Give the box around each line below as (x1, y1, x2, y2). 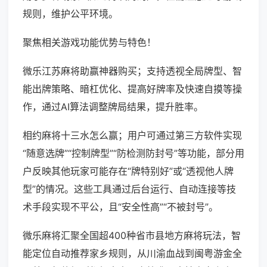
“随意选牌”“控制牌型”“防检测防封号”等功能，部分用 (23, 147, 244, 160)
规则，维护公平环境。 (23, 8, 118, 20)
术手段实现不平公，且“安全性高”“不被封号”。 (23, 201, 218, 213)
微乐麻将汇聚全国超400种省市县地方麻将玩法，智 (23, 229, 241, 242)
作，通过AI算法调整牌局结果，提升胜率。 (23, 101, 203, 113)
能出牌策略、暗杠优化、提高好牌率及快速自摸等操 (23, 83, 242, 95)
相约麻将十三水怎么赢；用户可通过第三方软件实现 (23, 129, 242, 142)
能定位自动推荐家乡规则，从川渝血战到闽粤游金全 (23, 247, 242, 260)
